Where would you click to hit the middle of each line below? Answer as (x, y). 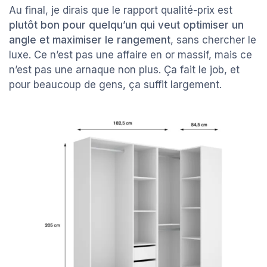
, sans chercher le (213, 40)
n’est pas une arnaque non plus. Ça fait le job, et (124, 70)
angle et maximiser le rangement (90, 40)
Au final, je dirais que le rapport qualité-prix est (121, 10)
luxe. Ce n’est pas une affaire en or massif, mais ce (131, 55)
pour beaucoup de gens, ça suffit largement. (115, 85)
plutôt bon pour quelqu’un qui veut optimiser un (126, 25)
